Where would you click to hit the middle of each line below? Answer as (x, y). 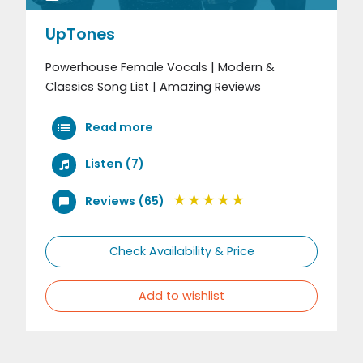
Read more (117, 127)
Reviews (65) (124, 201)
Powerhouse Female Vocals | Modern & (160, 67)
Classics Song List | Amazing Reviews (153, 86)
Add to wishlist (181, 295)
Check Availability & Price (181, 251)
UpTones (80, 34)
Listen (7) (114, 164)
